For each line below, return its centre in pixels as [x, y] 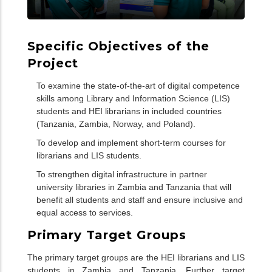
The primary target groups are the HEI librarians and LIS [136, 257]
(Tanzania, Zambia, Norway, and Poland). [116, 124]
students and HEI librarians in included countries [129, 111]
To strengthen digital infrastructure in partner [122, 174]
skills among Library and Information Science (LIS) [133, 98]
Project [53, 63]
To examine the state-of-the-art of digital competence [138, 85]
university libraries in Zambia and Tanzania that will [134, 187]
